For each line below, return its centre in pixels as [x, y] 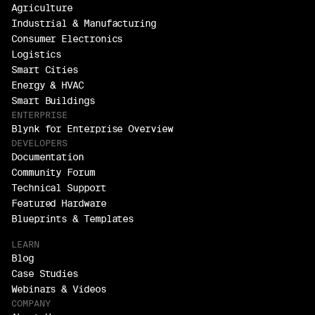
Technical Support [59, 188]
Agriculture [42, 8]
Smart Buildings [53, 101]
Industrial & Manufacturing [84, 23]
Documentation [47, 157]
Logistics [37, 54]
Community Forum [53, 172]
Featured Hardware [59, 203]
